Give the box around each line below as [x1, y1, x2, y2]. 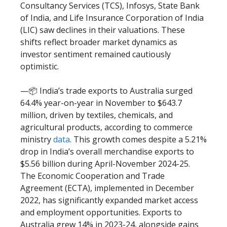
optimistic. [20, 60, 59, 72]
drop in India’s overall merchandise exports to [20, 145, 194, 157]
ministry [20, 133, 53, 145]
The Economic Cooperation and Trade [20, 170, 165, 181]
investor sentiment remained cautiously [20, 48, 171, 60]
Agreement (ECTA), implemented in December [20, 182, 194, 194]
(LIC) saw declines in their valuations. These [20, 24, 185, 35]
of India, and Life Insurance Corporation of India [20, 12, 204, 23]
